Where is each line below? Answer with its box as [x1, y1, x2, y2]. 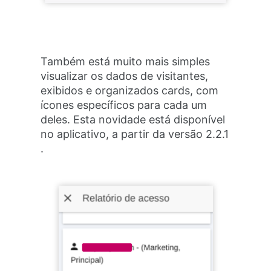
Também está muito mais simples [41, 54, 211, 68]
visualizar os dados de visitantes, [41, 69, 209, 82]
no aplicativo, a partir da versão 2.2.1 [41, 127, 229, 140]
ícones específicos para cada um [41, 98, 207, 111]
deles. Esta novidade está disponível [41, 113, 226, 126]
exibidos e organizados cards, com [41, 83, 219, 97]
